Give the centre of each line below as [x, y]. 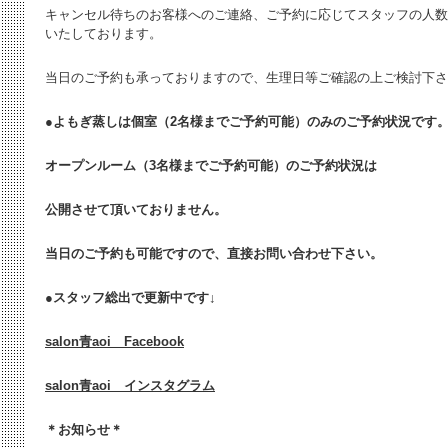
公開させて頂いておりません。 [136, 209]
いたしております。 [103, 33]
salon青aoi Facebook [114, 341]
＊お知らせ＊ [84, 429]
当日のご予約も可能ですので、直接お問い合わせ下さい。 [214, 253]
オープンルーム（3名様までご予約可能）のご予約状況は [211, 165]
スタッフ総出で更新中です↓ [134, 297]
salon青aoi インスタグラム [130, 385]
